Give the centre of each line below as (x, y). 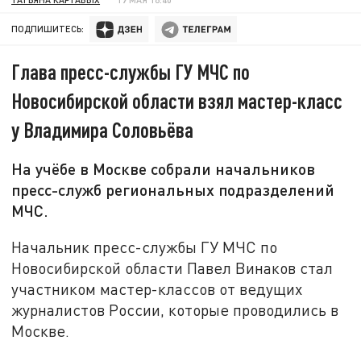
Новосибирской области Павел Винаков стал (172, 268)
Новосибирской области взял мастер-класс (177, 101)
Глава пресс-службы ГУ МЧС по (131, 72)
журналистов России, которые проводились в (175, 309)
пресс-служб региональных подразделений (173, 190)
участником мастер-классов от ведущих (157, 288)
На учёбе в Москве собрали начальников (164, 169)
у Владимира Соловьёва (103, 130)
